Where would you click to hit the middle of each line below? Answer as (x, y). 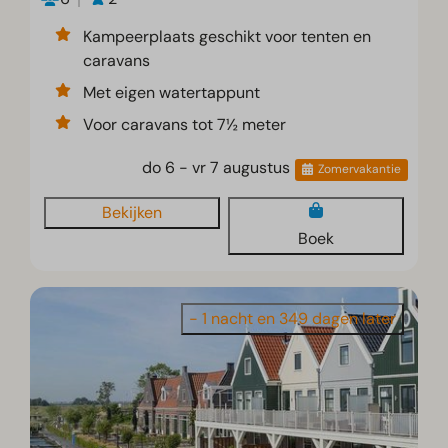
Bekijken (132, 213)
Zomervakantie (359, 169)
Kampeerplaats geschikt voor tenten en (227, 37)
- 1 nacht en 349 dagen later (292, 319)
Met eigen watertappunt (172, 93)
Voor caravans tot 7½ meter (185, 125)
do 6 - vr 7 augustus (216, 168)
